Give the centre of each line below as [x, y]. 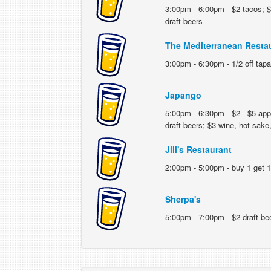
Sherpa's [183, 199]
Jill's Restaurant [198, 149]
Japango [183, 95]
